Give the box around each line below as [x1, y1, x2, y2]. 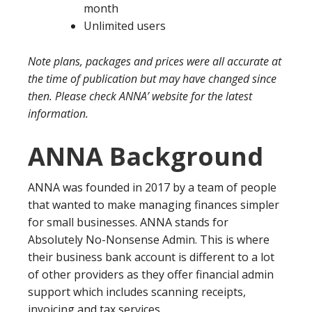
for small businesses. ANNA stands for [28, 214, 228, 230]
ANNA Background [28, 139, 263, 173]
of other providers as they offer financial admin [28, 266, 274, 282]
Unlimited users [84, 17, 166, 33]
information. [28, 105, 88, 121]
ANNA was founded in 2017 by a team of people [28, 179, 276, 195]
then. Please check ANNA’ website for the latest [28, 88, 252, 104]
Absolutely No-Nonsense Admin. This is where [28, 231, 270, 247]
